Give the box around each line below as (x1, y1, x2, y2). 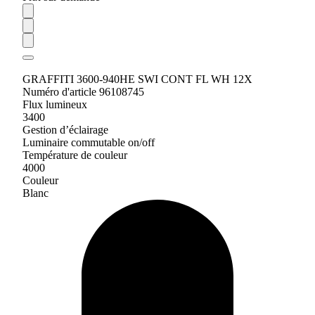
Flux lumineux (22, 98, 87, 110)
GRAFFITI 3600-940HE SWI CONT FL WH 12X (22, 73, 252, 85)
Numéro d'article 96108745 (22, 86, 144, 98)
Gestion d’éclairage (22, 124, 108, 136)
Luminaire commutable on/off (22, 136, 155, 148)
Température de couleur (22, 149, 127, 161)
